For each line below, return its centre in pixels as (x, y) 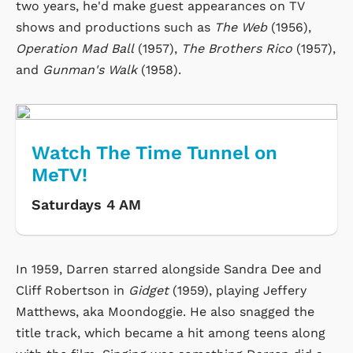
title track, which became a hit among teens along (171, 333)
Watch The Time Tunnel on (154, 152)
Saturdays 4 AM (86, 204)
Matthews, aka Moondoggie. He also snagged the (165, 311)
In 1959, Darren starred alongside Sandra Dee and (169, 269)
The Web (241, 27)
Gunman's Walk (90, 69)
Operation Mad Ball (75, 48)
